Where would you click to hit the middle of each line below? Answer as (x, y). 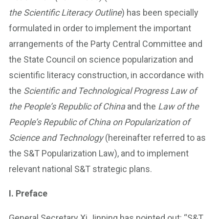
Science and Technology (56, 138)
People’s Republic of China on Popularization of (99, 122)
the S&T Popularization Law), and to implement (99, 153)
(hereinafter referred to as (154, 138)
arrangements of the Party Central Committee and (106, 44)
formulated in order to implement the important (100, 28)
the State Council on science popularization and (101, 59)
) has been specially (160, 12)
